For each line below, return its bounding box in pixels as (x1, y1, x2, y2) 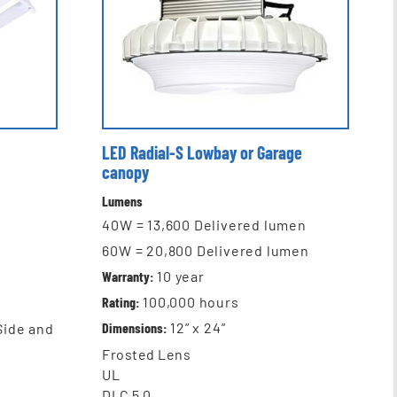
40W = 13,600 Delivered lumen (102, 216, 307, 234)
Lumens (102, 191, 144, 209)
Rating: (102, 293, 140, 311)
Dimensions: (102, 319, 167, 337)
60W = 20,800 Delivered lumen (102, 242, 309, 260)
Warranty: (102, 268, 154, 285)
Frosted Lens (102, 346, 191, 363)
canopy (102, 160, 150, 183)
